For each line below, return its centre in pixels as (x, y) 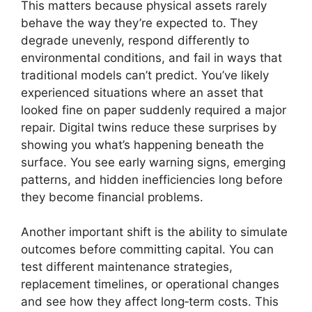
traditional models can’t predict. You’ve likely (145, 75)
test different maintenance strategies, (127, 267)
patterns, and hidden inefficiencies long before (152, 179)
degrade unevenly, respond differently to (135, 40)
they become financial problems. (112, 197)
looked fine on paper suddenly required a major (154, 110)
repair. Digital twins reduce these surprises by (149, 127)
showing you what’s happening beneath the (142, 145)
